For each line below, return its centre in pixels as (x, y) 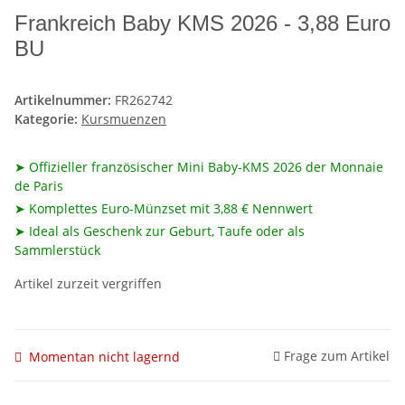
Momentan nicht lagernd (104, 356)
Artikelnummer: (65, 100)
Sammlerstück (57, 250)
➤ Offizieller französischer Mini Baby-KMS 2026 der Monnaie (199, 167)
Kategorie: (48, 119)
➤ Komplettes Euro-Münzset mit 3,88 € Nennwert (164, 209)
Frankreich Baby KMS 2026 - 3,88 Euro (202, 24)
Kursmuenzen (124, 119)
